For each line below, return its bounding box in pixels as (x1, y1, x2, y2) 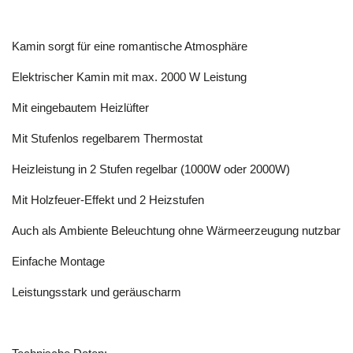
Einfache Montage (12, 255, 105, 269)
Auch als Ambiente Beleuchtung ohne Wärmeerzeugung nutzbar (12, 224, 340, 238)
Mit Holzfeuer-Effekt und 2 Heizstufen (12, 193, 204, 207)
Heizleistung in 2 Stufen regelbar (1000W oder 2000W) (12, 162, 290, 176)
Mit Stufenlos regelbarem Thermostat (12, 132, 203, 146)
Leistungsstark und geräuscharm (12, 285, 181, 299)
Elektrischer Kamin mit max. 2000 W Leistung (12, 70, 247, 84)
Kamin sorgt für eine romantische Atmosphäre (12, 39, 247, 54)
